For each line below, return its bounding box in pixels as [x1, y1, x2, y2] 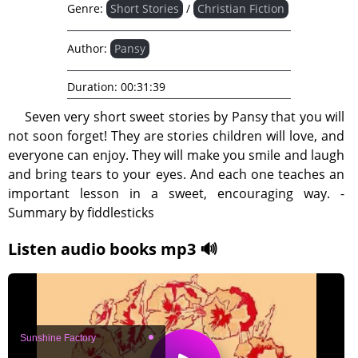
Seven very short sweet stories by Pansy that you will [24, 108, 344, 125]
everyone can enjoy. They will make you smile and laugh [8, 146, 344, 164]
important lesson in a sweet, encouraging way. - [8, 185, 344, 202]
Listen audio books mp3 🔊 [8, 238, 217, 260]
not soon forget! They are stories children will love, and [8, 127, 344, 145]
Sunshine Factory [20, 332, 96, 344]
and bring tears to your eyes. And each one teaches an [8, 165, 344, 183]
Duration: [67, 79, 117, 94]
